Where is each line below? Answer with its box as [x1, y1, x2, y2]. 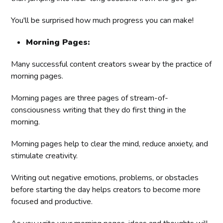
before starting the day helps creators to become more [11, 184, 201, 195]
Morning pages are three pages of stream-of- [11, 92, 169, 104]
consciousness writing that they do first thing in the [11, 104, 187, 115]
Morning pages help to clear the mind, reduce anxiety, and [11, 138, 209, 149]
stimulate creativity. [11, 150, 78, 161]
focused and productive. [11, 196, 93, 207]
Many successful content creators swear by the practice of [11, 58, 212, 70]
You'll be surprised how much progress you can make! [11, 14, 194, 26]
